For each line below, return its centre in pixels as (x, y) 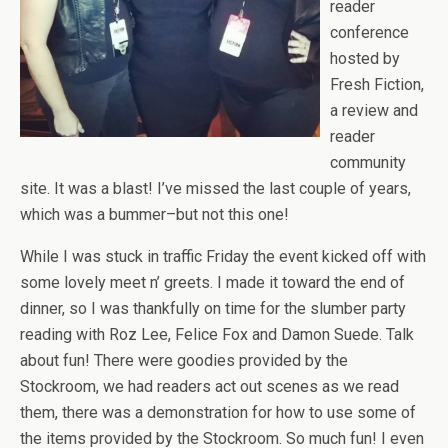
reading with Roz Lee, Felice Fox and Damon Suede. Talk (217, 334)
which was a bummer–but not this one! (154, 214)
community (368, 162)
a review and (374, 110)
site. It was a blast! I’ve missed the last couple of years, (215, 188)
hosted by (365, 58)
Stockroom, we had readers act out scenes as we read (209, 386)
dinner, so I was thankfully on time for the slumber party (213, 308)
